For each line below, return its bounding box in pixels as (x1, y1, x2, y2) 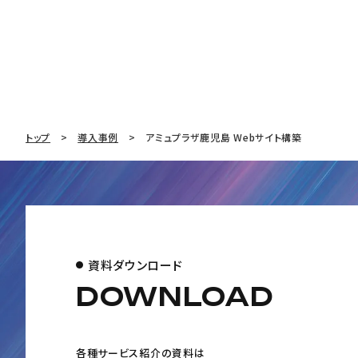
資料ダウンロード (87, 257, 183, 274)
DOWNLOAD (75, 280, 274, 313)
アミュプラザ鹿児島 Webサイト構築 (145, 130, 302, 145)
